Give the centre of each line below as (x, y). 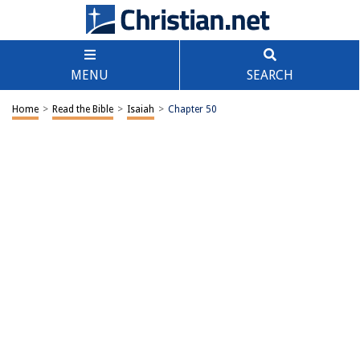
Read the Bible (83, 109)
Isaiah (141, 109)
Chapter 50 (192, 109)
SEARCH (270, 75)
